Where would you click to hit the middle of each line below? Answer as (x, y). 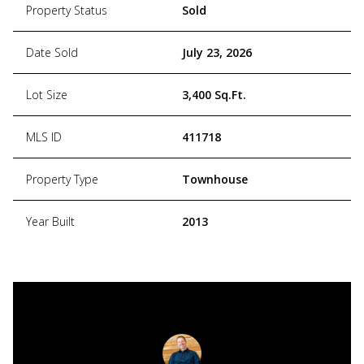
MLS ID (44, 136)
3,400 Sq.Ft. (214, 94)
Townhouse (215, 179)
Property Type (62, 179)
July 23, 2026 (217, 52)
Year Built (50, 221)
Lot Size (47, 94)
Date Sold (52, 52)
